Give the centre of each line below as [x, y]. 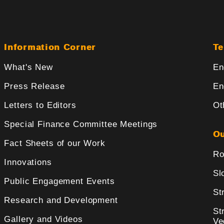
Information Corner [50, 47]
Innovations [28, 162]
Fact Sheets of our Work [55, 143]
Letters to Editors [40, 105]
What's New [28, 67]
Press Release [34, 86]
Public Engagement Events [59, 181]
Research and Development [61, 200]
